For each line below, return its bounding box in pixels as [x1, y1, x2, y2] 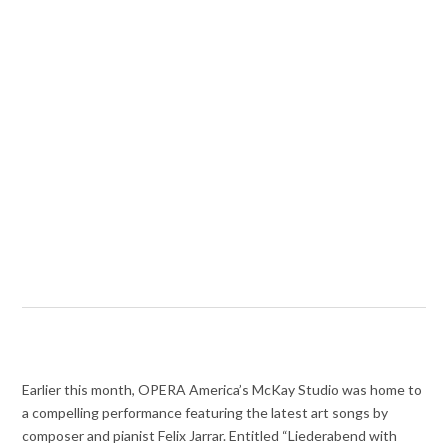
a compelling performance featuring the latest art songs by [22, 404, 389, 422]
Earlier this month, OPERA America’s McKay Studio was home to [22, 381, 423, 399]
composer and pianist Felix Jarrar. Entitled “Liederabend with [22, 427, 398, 445]
